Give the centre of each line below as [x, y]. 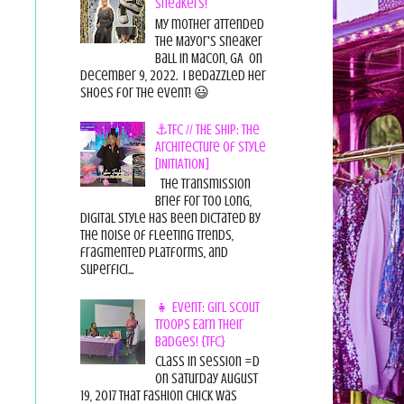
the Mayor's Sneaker [208, 41]
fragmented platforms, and [154, 253]
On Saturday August [206, 378]
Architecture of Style [210, 147]
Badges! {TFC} [190, 341]
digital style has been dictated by [170, 219]
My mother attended [209, 24]
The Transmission [202, 184]
